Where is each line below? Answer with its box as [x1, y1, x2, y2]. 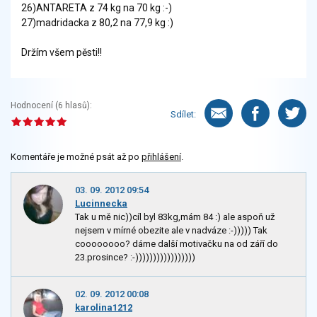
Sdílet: [171, 108, 196, 120]
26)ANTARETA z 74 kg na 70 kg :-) [21, 2, 172, 14]
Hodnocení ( [11, 100, 58, 111]
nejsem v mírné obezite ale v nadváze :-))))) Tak [75, 225, 267, 236]
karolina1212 [75, 302, 132, 313]
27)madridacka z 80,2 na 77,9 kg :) [21, 17, 173, 29]
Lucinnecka [75, 198, 127, 209]
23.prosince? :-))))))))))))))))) [75, 252, 195, 263]
